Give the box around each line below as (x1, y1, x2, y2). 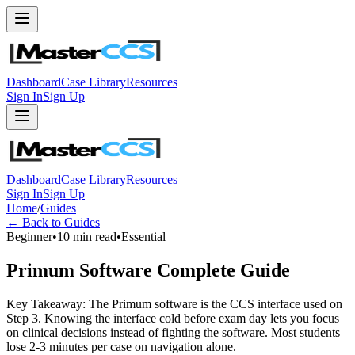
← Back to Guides (6, 216, 100, 229)
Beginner (6, 230, 52, 243)
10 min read (57, 230, 116, 243)
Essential (121, 230, 166, 243)
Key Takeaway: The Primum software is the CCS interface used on (6, 296, 342, 311)
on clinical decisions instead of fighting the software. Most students (6, 325, 340, 339)
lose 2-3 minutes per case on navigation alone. (6, 339, 236, 353)
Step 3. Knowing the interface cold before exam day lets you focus (6, 311, 339, 325)
